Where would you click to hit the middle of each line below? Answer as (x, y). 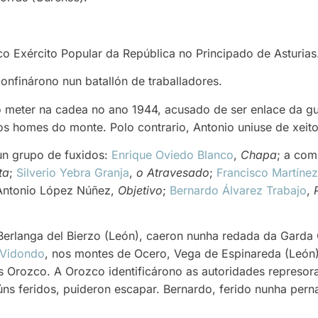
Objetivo (140, 190)
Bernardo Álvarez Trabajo (238, 190)
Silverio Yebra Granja (73, 172)
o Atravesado (173, 172)
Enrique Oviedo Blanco (172, 154)
